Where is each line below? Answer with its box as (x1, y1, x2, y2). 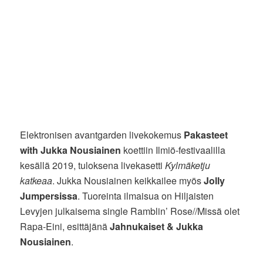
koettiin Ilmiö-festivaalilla (121, 143, 226, 157)
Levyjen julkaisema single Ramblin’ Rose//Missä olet (20, 204, 240, 218)
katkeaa (20, 174, 53, 188)
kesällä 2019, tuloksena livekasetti (20, 159, 166, 173)
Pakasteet (184, 128, 228, 142)
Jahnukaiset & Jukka (110, 220, 204, 234)
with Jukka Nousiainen (20, 143, 122, 157)
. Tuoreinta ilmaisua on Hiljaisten (77, 189, 214, 203)
